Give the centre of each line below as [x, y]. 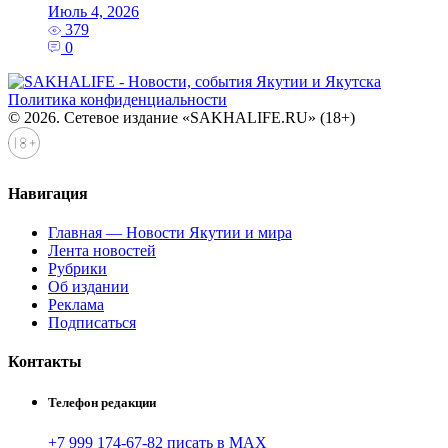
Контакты [45, 362]
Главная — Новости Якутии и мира [170, 232]
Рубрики [77, 268]
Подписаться [92, 322]
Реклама [76, 304]
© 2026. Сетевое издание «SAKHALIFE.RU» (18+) [181, 118]
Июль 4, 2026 [93, 12]
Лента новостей [102, 250]
